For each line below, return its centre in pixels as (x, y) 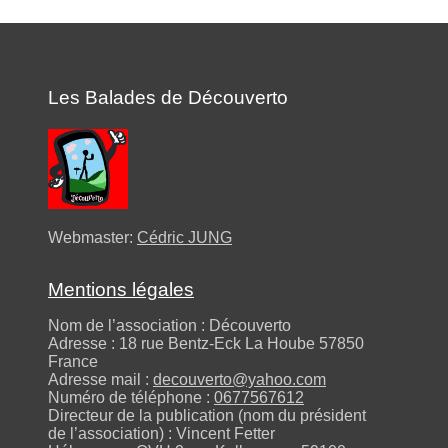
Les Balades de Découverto (168, 97)
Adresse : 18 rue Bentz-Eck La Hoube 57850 (206, 343)
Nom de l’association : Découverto (169, 325)
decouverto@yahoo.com (239, 379)
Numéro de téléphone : (131, 397)
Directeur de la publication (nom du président (207, 415)
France (73, 361)
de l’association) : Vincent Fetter (161, 433)
